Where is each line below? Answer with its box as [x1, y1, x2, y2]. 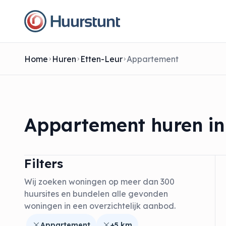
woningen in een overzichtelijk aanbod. [24, 200, 176, 211]
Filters [24, 155, 63, 171]
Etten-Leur [80, 53, 123, 64]
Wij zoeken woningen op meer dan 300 [24, 176, 175, 187]
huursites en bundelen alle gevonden [24, 188, 168, 199]
